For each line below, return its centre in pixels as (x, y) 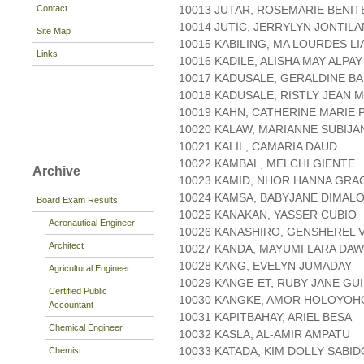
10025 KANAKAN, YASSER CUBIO (268, 215)
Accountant (71, 304)
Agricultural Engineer (89, 268)
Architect (66, 245)
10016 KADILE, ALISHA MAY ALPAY (271, 61)
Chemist (65, 350)
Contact (52, 8)
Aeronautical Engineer (92, 222)
